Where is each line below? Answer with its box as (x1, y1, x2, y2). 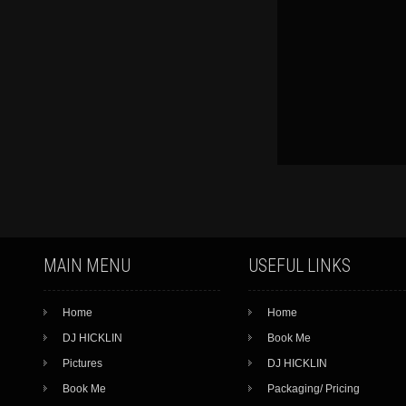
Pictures (63, 357, 103, 370)
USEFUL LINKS (247, 256, 351, 276)
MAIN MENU (43, 256, 131, 276)
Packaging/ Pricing (266, 382, 360, 395)
